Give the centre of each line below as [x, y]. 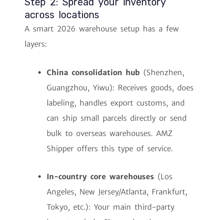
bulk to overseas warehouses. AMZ [110, 133]
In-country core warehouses [100, 176]
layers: [36, 44]
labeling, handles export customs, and [116, 103]
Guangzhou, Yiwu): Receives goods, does [120, 87]
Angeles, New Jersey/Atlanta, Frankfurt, [117, 192]
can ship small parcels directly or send [117, 118]
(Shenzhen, [162, 72]
